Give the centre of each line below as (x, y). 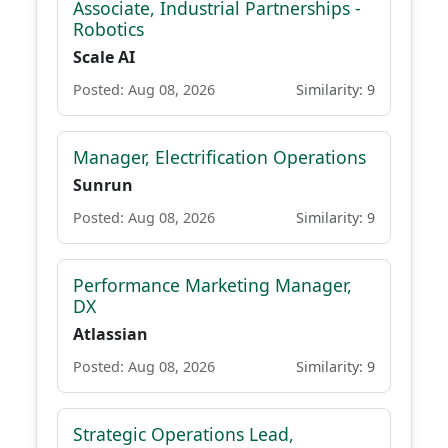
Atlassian (110, 334)
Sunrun (103, 185)
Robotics (108, 29)
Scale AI (104, 57)
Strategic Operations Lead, (183, 434)
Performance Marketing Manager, (212, 285)
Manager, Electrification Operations (219, 157)
